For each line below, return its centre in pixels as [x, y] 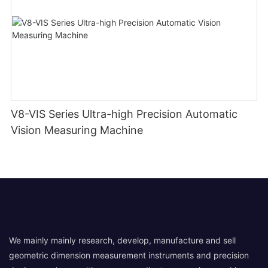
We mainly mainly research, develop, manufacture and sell [122, 240]
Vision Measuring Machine [77, 130]
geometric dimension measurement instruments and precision [129, 255]
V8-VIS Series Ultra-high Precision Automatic [125, 114]
